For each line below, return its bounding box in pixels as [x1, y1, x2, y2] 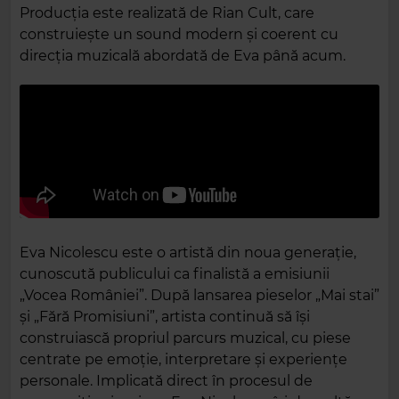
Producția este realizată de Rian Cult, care [20, 4, 314, 21]
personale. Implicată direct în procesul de [20, 372, 313, 389]
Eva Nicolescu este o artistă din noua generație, [20, 244, 356, 261]
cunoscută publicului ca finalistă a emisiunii [20, 265, 330, 282]
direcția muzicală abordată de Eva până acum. [20, 47, 346, 64]
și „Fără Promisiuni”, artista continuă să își [20, 308, 310, 325]
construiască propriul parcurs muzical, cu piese [20, 330, 351, 346]
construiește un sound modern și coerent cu [20, 26, 338, 43]
